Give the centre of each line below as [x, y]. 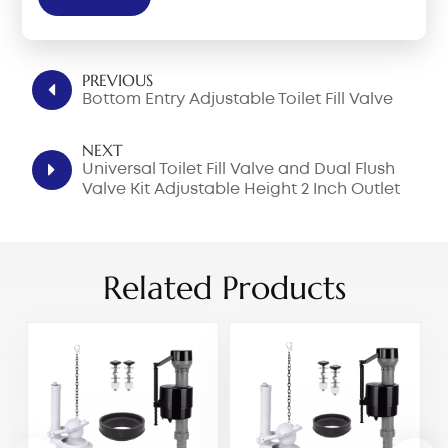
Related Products [224, 288]
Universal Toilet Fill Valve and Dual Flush [239, 170]
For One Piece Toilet [160, 210]
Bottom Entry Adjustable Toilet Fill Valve [238, 100]
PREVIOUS [118, 80]
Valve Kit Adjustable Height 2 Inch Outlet [241, 190]
